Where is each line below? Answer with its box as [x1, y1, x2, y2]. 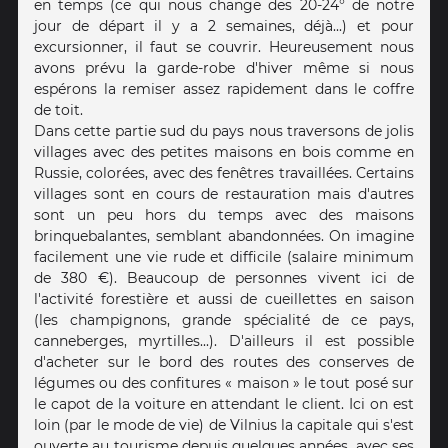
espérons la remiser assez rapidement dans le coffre [34, 80, 414, 99]
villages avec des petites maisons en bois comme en [34, 143, 414, 162]
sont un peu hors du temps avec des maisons [34, 206, 414, 225]
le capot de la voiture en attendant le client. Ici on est [34, 395, 414, 414]
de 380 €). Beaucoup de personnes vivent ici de [34, 269, 414, 288]
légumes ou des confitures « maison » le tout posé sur [34, 374, 414, 393]
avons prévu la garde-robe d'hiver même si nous [34, 59, 414, 78]
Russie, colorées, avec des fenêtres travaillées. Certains [34, 164, 414, 183]
